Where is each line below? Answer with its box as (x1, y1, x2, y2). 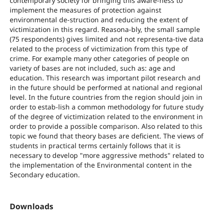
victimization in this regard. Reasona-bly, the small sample (9, 24, 200, 34)
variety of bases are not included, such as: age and (9, 63, 175, 73)
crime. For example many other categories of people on (9, 53, 189, 63)
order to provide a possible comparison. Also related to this (9, 121, 202, 131)
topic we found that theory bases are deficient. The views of (9, 131, 203, 140)
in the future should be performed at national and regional (9, 82, 202, 92)
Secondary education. (9, 170, 80, 179)
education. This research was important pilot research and (9, 73, 201, 82)
